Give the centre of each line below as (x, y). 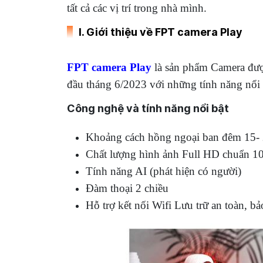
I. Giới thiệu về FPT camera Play (161, 32)
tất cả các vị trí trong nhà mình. (137, 8)
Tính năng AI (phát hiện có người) (163, 171)
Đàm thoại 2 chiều (127, 188)
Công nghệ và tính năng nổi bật (148, 108)
